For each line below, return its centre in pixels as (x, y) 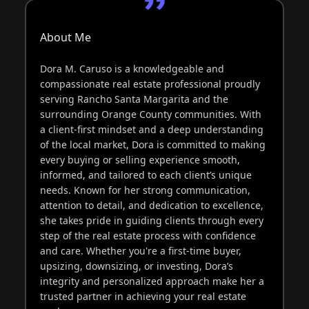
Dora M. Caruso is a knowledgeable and (132, 68)
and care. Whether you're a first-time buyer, (140, 250)
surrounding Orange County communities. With (150, 114)
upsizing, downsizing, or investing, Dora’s (136, 266)
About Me (65, 37)
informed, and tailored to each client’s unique (146, 175)
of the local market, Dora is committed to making (152, 144)
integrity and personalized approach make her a (152, 281)
